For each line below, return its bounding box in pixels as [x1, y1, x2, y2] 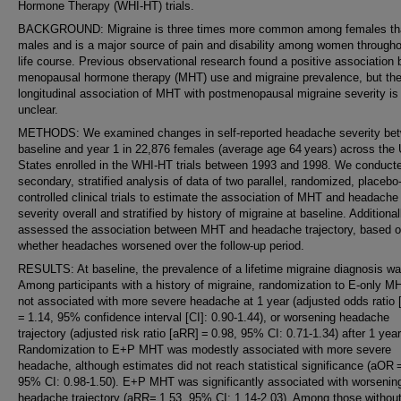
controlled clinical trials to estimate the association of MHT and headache [18, 191, 398, 204]
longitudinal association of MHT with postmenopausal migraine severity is [18, 87, 398, 100]
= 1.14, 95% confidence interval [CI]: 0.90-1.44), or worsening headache [18, 311, 389, 324]
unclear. [18, 103, 58, 116]
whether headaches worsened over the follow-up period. [18, 239, 304, 252]
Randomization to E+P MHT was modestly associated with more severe [18, 343, 391, 356]
